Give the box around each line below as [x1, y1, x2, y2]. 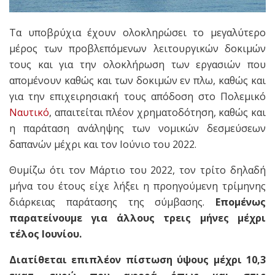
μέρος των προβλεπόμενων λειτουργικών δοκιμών [9, 42, 266, 56]
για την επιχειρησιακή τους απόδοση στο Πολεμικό [9, 90, 266, 104]
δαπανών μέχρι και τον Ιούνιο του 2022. [9, 137, 196, 152]
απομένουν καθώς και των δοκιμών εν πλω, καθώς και [9, 74, 266, 88]
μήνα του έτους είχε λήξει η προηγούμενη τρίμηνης [9, 179, 266, 193]
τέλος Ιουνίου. [9, 227, 82, 241]
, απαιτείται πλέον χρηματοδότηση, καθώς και [49, 106, 266, 120]
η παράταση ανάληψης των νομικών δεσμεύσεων [9, 122, 266, 136]
